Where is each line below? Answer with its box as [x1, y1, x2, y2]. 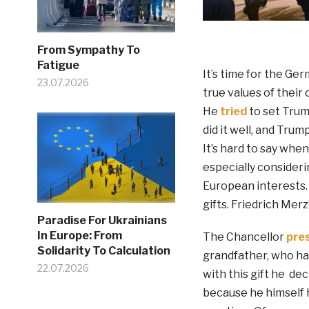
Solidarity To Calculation [37, 244, 170, 257]
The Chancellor [202, 230, 286, 243]
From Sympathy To [37, 43, 140, 57]
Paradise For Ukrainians [37, 214, 167, 227]
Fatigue [37, 59, 79, 72]
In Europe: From [37, 229, 122, 242]
